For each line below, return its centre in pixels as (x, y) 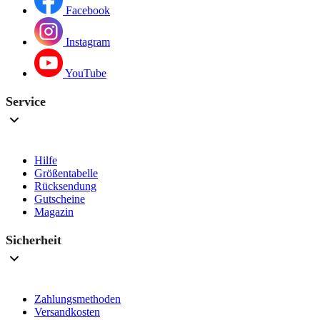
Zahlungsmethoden (77, 299)
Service (26, 102)
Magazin (54, 212)
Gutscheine (60, 199)
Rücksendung (65, 186)
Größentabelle (66, 174)
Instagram (88, 42)
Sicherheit (34, 240)
